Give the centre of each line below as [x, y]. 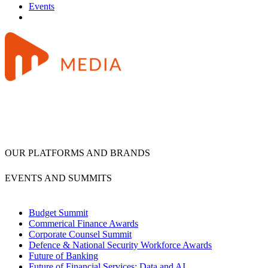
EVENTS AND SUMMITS [58, 178]
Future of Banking [63, 256]
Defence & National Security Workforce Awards [120, 245]
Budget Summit [58, 213]
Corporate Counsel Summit [80, 234]
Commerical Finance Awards [83, 224]
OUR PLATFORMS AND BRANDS [77, 153]
